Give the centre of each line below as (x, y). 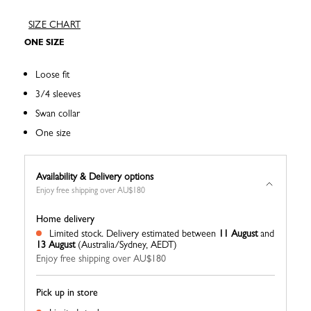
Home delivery (65, 219)
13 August (56, 245)
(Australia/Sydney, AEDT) (126, 245)
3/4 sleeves (58, 94)
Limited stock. (76, 234)
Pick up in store (67, 293)
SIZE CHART (54, 25)
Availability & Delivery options (95, 177)
